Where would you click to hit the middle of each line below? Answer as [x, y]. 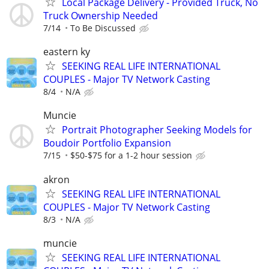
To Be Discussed [103, 28]
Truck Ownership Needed [101, 15]
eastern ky [67, 52]
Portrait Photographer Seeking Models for [157, 130]
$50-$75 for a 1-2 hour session [131, 156]
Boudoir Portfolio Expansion [107, 143]
